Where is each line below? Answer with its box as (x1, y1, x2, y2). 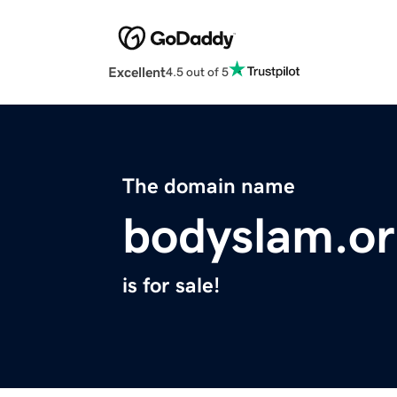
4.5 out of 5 (166, 65, 229, 78)
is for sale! (122, 275, 220, 297)
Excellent (108, 65, 166, 80)
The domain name (122, 175, 295, 198)
